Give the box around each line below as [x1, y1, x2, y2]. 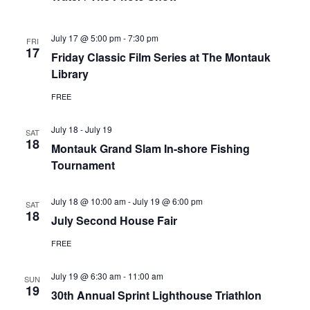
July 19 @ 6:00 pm [132, 195, 203, 207]
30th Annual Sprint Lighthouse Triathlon [51, 287, 262, 303]
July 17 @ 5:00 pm [51, 32, 121, 44]
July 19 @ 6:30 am [51, 270, 121, 282]
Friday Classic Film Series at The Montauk [51, 49, 271, 65]
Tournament [51, 157, 115, 173]
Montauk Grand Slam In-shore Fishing [51, 140, 250, 156]
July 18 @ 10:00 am [51, 195, 126, 207]
